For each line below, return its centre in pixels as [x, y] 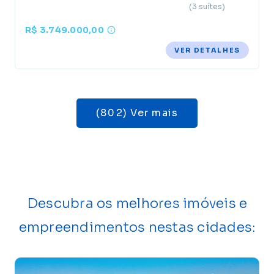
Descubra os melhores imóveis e [137, 203]
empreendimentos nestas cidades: [137, 227]
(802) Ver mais [154, 113]
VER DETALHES [207, 50]
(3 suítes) [207, 6]
